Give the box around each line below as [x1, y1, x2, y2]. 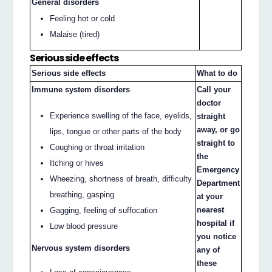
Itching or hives [50, 158, 104, 168]
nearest [197, 205, 225, 215]
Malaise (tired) [50, 29, 100, 39]
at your [197, 192, 223, 202]
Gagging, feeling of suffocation [50, 205, 158, 215]
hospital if [197, 219, 235, 228]
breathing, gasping [50, 189, 115, 199]
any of [197, 245, 220, 255]
